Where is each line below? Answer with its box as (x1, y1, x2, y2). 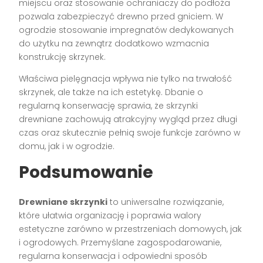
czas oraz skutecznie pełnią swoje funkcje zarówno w (19, 126, 241, 139)
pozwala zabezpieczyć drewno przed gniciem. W (19, 10, 224, 22)
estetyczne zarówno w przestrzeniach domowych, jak (19, 222, 242, 235)
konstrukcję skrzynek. (19, 50, 106, 63)
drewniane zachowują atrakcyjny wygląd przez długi (19, 113, 238, 125)
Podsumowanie (19, 160, 154, 184)
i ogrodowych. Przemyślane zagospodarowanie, (19, 236, 222, 248)
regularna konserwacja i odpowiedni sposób (19, 249, 208, 262)
